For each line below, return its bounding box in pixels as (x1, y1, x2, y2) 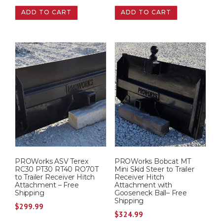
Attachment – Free (15, 181, 79, 190)
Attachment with (114, 181, 172, 190)
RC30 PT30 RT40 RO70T (15, 165, 99, 174)
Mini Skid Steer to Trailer (114, 165, 194, 174)
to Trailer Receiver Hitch (15, 173, 95, 182)
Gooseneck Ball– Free (114, 188, 187, 198)
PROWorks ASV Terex (15, 157, 88, 166)
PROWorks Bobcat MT (114, 157, 191, 166)
